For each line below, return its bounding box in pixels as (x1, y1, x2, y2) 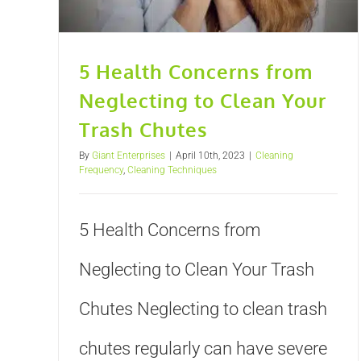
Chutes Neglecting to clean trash (79, 299, 327, 320)
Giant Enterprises (92, 150, 165, 162)
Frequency (79, 164, 123, 176)
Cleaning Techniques (127, 164, 217, 176)
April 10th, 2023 (176, 150, 245, 162)
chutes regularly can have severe (79, 338, 327, 359)
